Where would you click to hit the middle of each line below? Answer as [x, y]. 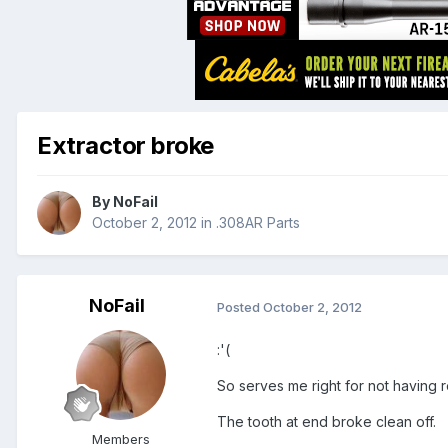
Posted [240, 306]
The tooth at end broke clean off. [326, 422]
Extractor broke [125, 145]
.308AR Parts [258, 223]
